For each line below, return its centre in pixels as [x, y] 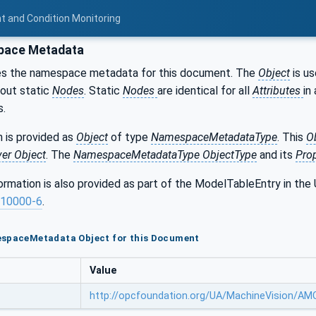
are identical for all [205, 90]
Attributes [278, 90]
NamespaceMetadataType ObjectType [165, 154]
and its [276, 154]
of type [129, 137]
